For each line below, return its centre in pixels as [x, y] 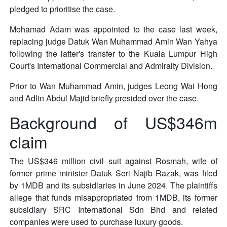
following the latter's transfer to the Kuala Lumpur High [113, 53]
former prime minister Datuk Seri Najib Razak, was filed [113, 173]
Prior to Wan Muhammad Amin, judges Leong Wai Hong [113, 86]
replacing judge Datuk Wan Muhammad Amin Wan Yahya [113, 41]
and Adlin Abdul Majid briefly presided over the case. [104, 98]
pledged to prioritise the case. [63, 9]
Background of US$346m [113, 122]
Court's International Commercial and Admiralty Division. [111, 65]
